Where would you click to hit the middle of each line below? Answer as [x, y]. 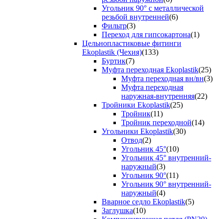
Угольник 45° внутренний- [166, 158]
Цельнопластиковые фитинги [132, 44]
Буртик [114, 61]
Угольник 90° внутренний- [166, 184]
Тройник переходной [156, 123]
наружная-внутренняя [158, 96]
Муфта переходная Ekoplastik [150, 70]
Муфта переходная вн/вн [163, 79]
